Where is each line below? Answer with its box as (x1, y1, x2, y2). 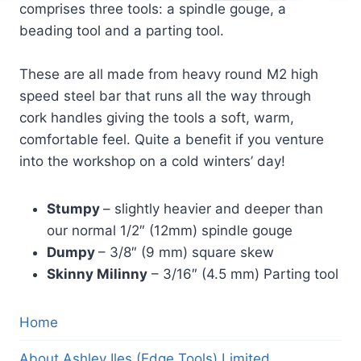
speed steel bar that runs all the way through (19, 88, 311, 104)
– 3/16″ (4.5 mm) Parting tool (147, 266, 338, 282)
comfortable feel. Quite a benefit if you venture (19, 131, 324, 147)
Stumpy (47, 201, 103, 217)
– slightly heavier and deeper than (103, 201, 323, 217)
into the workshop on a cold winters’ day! (19, 153, 285, 169)
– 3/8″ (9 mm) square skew (98, 244, 274, 260)
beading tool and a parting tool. (19, 23, 224, 39)
